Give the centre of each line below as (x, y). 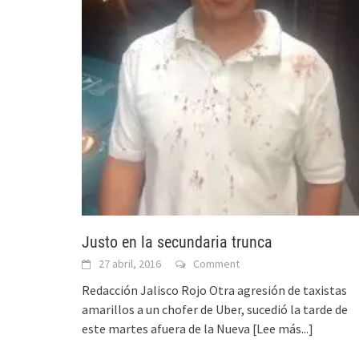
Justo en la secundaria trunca (177, 242)
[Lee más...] (283, 328)
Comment (216, 263)
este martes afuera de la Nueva (167, 328)
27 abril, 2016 (130, 263)
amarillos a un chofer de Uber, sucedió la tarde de (215, 309)
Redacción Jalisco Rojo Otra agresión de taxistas (214, 290)
